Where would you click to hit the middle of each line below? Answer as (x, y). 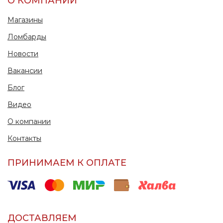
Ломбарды (27, 37)
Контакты (24, 139)
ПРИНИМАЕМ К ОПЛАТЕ (67, 163)
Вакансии (25, 71)
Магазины (25, 20)
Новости (23, 54)
